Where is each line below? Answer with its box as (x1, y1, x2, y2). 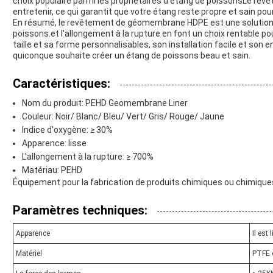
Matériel (16, 249, 42, 258)
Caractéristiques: (13, 76, 110, 91)
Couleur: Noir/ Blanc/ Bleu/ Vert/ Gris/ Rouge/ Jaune (22, 111, 224, 121)
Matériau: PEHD (22, 165, 82, 175)
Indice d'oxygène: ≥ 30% (22, 124, 113, 135)
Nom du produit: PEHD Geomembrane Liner (22, 97, 188, 108)
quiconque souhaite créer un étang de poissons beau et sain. (13, 50, 250, 60)
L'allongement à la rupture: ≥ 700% (22, 151, 154, 161)
